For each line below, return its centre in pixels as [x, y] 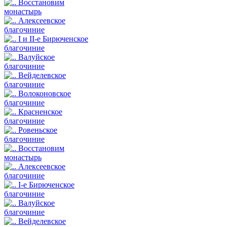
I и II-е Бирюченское [53, 39]
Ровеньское [38, 130]
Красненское [40, 111]
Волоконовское [45, 93]
